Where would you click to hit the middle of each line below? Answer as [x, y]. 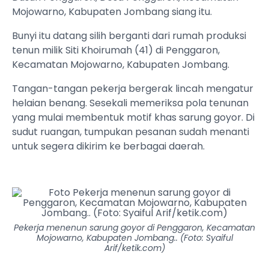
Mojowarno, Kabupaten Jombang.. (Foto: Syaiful [134, 238]
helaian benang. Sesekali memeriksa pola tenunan [130, 103]
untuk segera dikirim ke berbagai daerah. [108, 147]
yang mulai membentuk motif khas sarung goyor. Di [133, 118]
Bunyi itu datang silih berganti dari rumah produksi [129, 36]
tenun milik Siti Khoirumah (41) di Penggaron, [116, 50]
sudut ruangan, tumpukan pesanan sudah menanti [131, 132]
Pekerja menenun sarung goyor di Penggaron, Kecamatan [134, 228]
